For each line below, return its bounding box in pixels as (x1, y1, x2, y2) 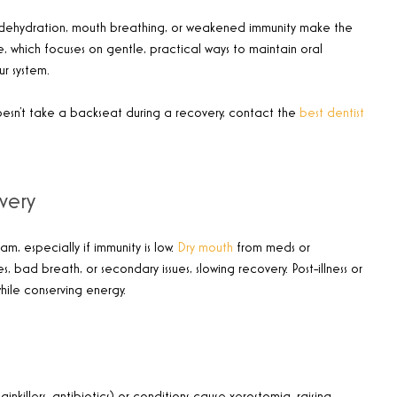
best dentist (300, 106, 364, 121)
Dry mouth (177, 241, 233, 255)
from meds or (233, 241, 310, 255)
